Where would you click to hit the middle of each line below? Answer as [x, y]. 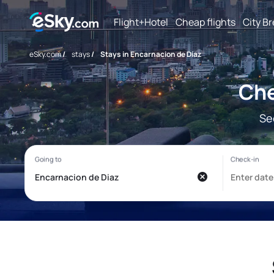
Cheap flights [206, 22]
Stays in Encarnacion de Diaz [151, 54]
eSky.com [45, 54]
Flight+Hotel [141, 22]
